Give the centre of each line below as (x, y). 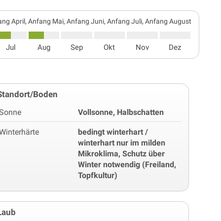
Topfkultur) (98, 175)
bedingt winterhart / (113, 132)
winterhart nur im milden (122, 143)
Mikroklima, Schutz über (122, 153)
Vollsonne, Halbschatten (121, 112)
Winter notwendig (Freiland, (127, 164)
